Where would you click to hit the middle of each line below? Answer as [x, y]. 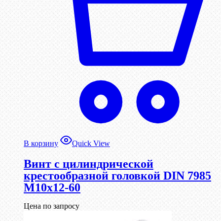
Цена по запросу [52, 206]
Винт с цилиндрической [89, 164]
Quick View [91, 143]
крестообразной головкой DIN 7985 [117, 175]
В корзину [41, 143]
